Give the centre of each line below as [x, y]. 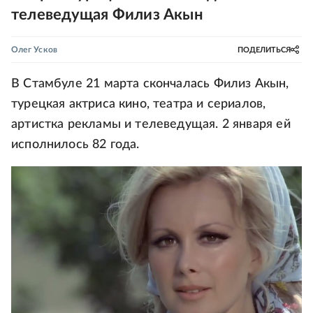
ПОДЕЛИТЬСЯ [264, 50]
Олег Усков [35, 50]
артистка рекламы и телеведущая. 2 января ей [151, 124]
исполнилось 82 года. [75, 145]
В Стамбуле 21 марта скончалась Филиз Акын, [150, 84]
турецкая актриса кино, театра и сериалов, [139, 104]
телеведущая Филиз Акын [107, 15]
